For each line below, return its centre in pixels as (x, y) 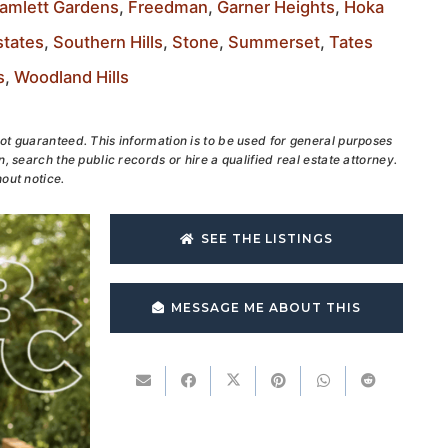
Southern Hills (108, 42)
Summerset (274, 42)
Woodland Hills (71, 77)
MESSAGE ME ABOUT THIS (266, 307)
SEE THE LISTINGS (267, 238)
